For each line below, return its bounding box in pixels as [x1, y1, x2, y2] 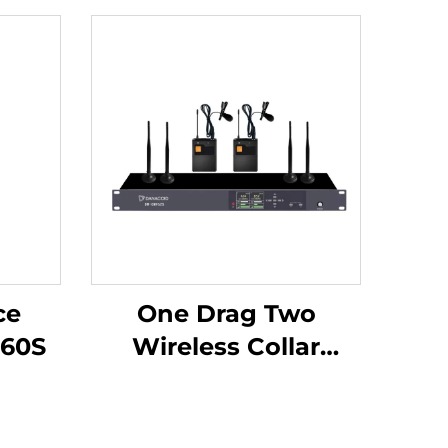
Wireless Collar [132, 332, 247, 361]
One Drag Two [136, 299, 316, 328]
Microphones [143, 365, 309, 394]
